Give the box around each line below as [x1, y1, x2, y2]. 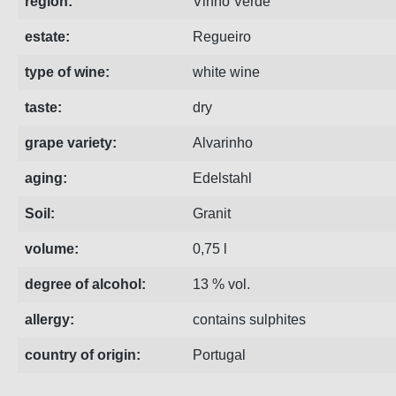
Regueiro [193, 29, 251, 44]
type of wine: [25, 65, 110, 80]
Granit [193, 206, 231, 221]
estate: [25, 29, 70, 44]
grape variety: [25, 135, 117, 150]
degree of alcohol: [25, 277, 146, 292]
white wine [193, 65, 260, 80]
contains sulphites [193, 312, 306, 327]
